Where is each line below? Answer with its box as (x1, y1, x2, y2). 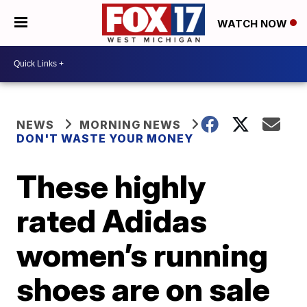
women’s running (16, 235, 269, 274)
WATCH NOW (217, 16, 290, 30)
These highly (16, 167, 206, 206)
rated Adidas (16, 201, 208, 240)
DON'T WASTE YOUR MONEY (16, 131, 194, 145)
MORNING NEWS (79, 117, 182, 132)
